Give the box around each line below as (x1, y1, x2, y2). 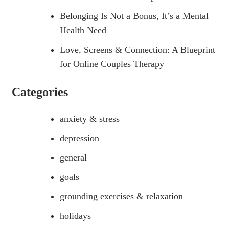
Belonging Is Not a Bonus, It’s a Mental (60, 10, 209, 21)
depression (60, 132, 99, 143)
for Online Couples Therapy (60, 58, 164, 69)
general (60, 152, 87, 163)
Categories (12, 85, 68, 99)
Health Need (60, 25, 106, 35)
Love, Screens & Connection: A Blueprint (60, 44, 215, 55)
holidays (60, 210, 91, 221)
